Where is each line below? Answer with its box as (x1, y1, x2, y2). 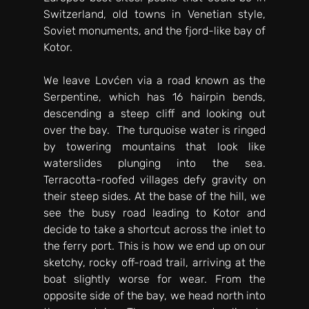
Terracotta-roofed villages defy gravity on (43, 172, 266, 186)
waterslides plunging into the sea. (43, 156, 266, 170)
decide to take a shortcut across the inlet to (43, 222, 266, 236)
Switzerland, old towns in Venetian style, (43, 7, 266, 21)
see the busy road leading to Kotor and (43, 206, 266, 219)
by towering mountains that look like (43, 139, 266, 153)
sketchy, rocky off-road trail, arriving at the (43, 255, 266, 269)
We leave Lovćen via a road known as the (43, 73, 266, 87)
